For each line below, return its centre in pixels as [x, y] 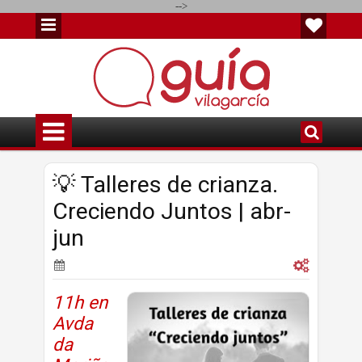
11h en [80, 302]
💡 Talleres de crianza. [165, 185]
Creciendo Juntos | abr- [172, 211]
